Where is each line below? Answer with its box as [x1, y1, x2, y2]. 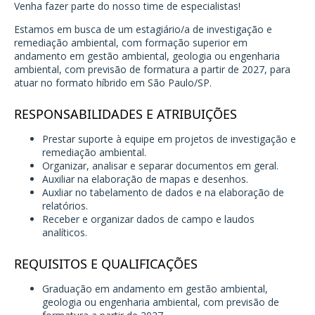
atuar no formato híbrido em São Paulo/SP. [14, 76, 212, 90]
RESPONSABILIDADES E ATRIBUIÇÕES [14, 105, 237, 123]
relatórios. [42, 199, 88, 213]
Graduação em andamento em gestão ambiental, [42, 282, 268, 296]
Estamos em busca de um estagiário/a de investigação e [14, 22, 272, 37]
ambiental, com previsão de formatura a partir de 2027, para [14, 63, 290, 77]
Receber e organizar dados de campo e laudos [42, 212, 255, 226]
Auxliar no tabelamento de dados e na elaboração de [42, 186, 284, 200]
